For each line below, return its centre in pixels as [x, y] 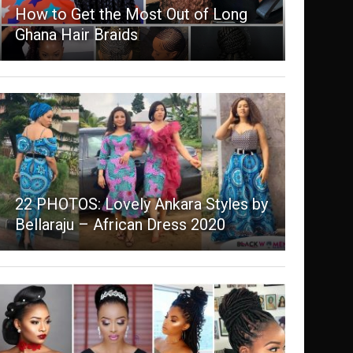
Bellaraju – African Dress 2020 [120, 225]
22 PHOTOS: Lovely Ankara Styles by [141, 204]
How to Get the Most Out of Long [131, 15]
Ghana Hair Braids [76, 35]
